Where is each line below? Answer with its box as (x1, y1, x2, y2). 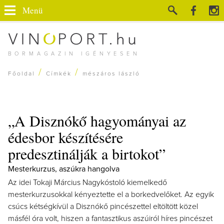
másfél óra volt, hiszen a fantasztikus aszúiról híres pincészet (8, 214, 212, 222)
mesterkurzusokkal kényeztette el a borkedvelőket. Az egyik (8, 190, 214, 198)
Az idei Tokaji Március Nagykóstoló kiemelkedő (8, 178, 167, 186)
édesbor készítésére (8, 127, 123, 147)
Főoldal (7, 71, 35, 77)
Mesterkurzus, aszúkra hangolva (8, 165, 119, 173)
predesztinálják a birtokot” (8, 143, 165, 163)
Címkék (45, 71, 71, 77)
